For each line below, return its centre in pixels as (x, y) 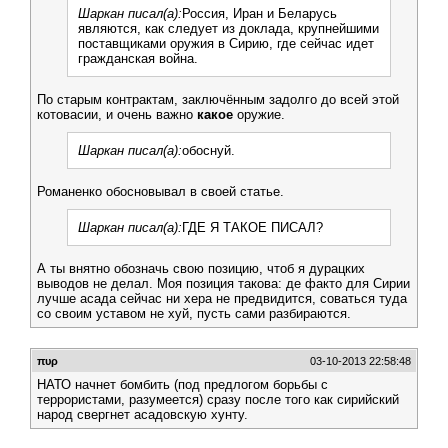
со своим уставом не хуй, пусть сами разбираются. (194, 313)
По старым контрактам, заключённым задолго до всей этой (218, 99)
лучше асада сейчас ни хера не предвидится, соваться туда (222, 298)
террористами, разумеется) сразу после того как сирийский (218, 399)
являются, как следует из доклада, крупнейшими (228, 28)
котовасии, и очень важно (117, 114)
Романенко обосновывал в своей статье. (160, 191)
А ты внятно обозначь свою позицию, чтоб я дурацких (201, 268)
